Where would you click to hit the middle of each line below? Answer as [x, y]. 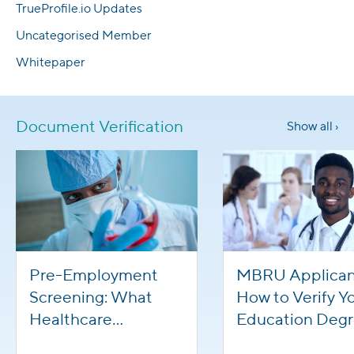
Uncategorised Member [84, 36]
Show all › [313, 126]
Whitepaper [51, 62]
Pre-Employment [94, 275]
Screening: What [91, 297]
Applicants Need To [103, 341]
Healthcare [71, 319]
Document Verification [100, 126]
